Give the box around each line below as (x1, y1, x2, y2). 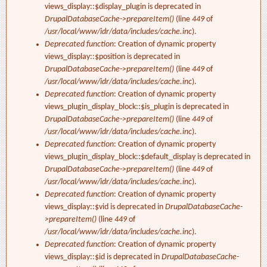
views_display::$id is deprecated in (45, 253, 162, 262)
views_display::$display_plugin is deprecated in (45, 2, 201, 12)
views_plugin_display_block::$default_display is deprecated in (45, 153, 250, 162)
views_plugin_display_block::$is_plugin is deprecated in (45, 103, 229, 112)
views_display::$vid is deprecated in (45, 203, 165, 212)
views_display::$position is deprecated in (45, 52, 180, 62)
